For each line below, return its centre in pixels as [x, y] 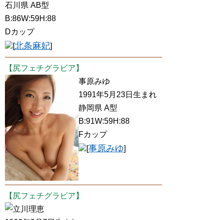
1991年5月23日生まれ [118, 95]
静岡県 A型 [98, 108]
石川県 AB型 [27, 5]
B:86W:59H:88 [30, 18]
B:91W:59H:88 [104, 121]
